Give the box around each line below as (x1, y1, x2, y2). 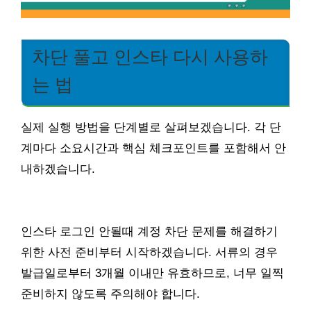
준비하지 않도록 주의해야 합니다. (21, 287, 200, 301)
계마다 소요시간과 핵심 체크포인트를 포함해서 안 (21, 141, 286, 155)
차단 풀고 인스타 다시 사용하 (32, 47, 268, 67)
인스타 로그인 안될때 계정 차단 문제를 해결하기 (21, 224, 278, 238)
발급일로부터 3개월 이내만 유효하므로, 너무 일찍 (21, 266, 284, 280)
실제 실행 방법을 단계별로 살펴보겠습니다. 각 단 (21, 120, 281, 134)
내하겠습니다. (21, 162, 95, 176)
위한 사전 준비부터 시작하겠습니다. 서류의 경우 (21, 245, 278, 259)
